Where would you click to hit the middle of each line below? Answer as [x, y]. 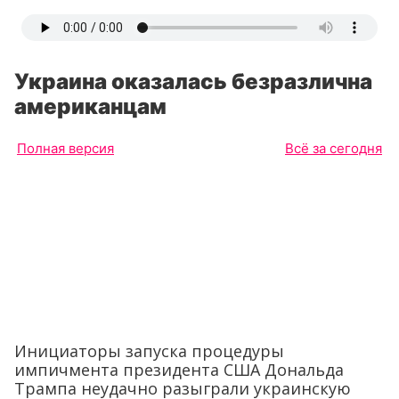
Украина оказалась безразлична [193, 81]
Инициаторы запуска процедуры [149, 350]
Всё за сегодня [334, 148]
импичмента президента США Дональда [179, 369]
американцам [90, 106]
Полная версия [65, 148]
